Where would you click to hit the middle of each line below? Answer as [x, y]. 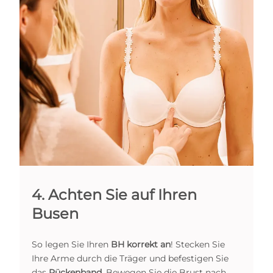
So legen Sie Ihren [71, 244]
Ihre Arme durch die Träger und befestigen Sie [130, 258]
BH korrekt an [141, 244]
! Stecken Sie [198, 244]
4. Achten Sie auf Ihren [114, 194]
